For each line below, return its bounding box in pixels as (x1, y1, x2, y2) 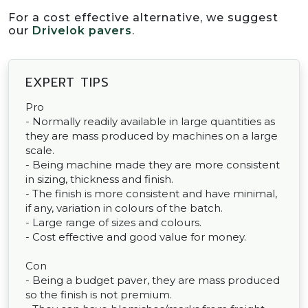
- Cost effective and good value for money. (25, 230, 246, 244)
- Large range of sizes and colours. (25, 216, 201, 230)
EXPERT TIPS (25, 73, 109, 93)
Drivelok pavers (32, 24, 132, 38)
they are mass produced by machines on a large (25, 129, 278, 143)
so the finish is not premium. (25, 288, 172, 302)
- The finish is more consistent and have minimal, (25, 187, 277, 201)
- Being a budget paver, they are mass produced (25, 274, 280, 287)
